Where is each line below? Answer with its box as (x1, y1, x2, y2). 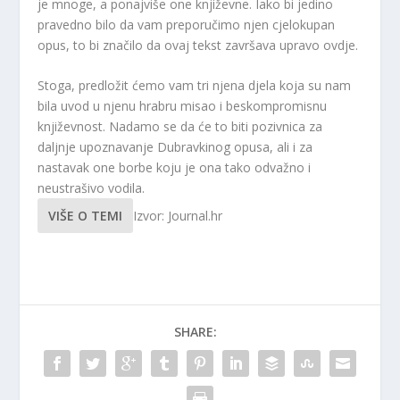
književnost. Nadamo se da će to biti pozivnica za (37, 117, 323, 135)
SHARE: (174, 322, 217, 340)
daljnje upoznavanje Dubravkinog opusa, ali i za (37, 137, 313, 155)
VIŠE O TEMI (48, 206, 123, 224)
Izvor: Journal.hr (133, 206, 223, 224)
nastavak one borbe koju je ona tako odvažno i (37, 158, 312, 176)
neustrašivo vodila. (37, 179, 146, 196)
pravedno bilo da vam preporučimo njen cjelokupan (37, 15, 336, 33)
